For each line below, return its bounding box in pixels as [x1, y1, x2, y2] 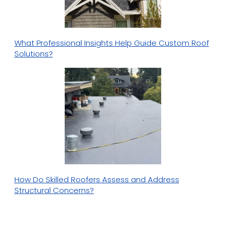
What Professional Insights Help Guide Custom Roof [14, 37, 209, 48]
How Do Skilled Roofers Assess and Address [14, 174, 179, 185]
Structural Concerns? [14, 185, 94, 196]
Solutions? [14, 48, 53, 59]
